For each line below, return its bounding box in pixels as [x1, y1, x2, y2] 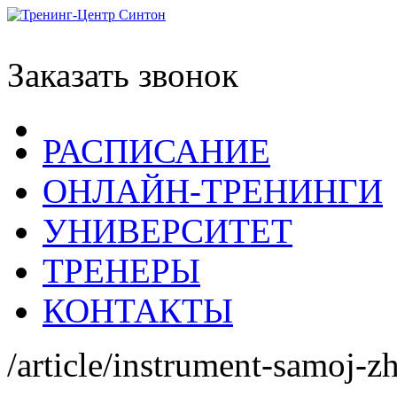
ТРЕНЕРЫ [43, 252, 200, 290]
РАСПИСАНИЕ [43, 132, 270, 170]
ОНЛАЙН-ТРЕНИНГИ [43, 172, 383, 210]
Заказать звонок [7, 56, 238, 94]
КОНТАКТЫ [43, 292, 233, 330]
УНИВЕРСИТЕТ [43, 212, 292, 250]
